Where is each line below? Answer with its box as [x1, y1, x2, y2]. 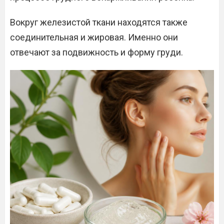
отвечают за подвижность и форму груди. [10, 47, 183, 57]
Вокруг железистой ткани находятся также [10, 17, 187, 27]
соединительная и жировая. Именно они [10, 32, 178, 42]
